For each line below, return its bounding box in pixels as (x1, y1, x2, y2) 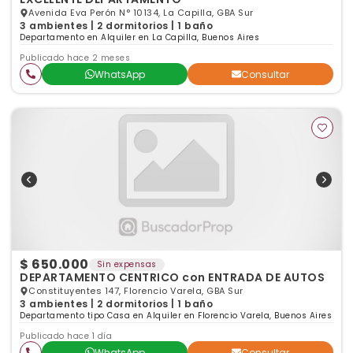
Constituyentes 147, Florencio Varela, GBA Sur (28, 284, 243, 297)
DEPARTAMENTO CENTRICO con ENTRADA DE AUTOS (20, 269, 325, 285)
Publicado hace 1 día (20, 330, 112, 342)
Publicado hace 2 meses (20, 52, 130, 64)
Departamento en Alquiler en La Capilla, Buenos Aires (20, 32, 259, 43)
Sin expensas (96, 258, 157, 270)
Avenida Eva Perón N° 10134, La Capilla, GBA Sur (28, 6, 254, 19)
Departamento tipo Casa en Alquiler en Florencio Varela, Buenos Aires (20, 310, 332, 321)
